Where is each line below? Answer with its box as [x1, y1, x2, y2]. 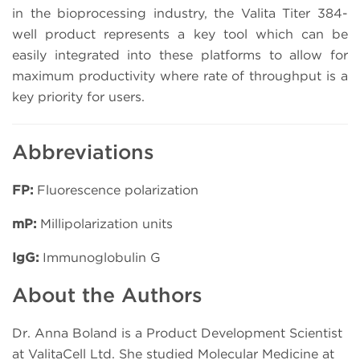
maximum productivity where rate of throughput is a [12, 68, 348, 84]
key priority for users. [12, 89, 145, 105]
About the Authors [12, 283, 202, 308]
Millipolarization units [36, 215, 173, 231]
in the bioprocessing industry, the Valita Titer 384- [12, 6, 348, 22]
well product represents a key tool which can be [12, 27, 348, 43]
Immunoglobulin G [39, 249, 161, 265]
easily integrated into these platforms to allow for [12, 47, 348, 63]
